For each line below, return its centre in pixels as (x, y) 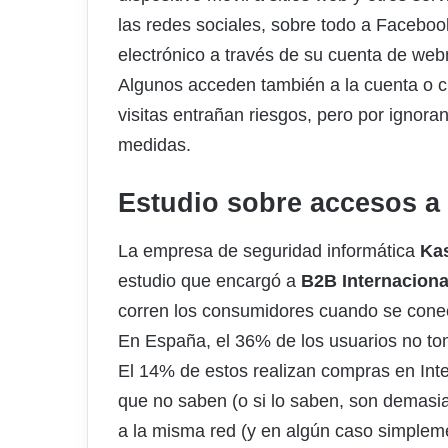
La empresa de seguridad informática (269, 250)
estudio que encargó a (209, 280)
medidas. (154, 145)
